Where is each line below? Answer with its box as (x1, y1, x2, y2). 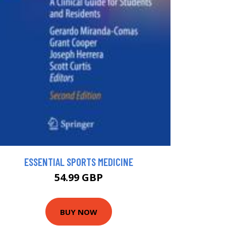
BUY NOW (60, 206, 97, 217)
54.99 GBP (54, 171, 103, 185)
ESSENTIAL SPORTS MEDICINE (24, 155, 133, 168)
